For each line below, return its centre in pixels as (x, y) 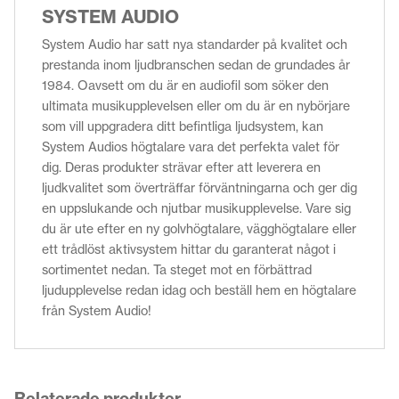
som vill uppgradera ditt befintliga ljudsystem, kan (183, 126)
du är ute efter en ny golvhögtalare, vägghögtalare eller (199, 228)
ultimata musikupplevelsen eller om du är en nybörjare (196, 106)
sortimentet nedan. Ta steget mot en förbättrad (177, 269)
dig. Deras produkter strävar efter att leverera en (181, 167)
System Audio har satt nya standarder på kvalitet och (195, 44)
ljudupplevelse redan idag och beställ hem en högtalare (199, 290)
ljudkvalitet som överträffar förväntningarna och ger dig (199, 187)
